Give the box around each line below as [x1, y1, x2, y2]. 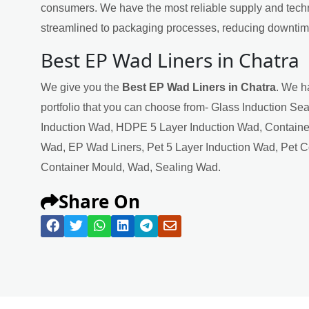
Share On [59, 188, 140, 214]
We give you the [41, 81, 122, 93]
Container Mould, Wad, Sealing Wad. [41, 161, 221, 173]
